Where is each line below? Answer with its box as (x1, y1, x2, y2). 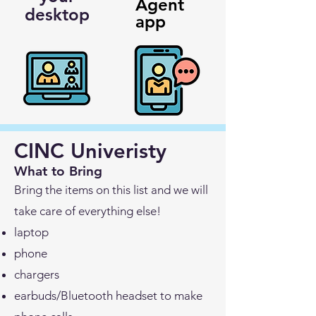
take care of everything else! (14, 204, 161, 218)
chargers (14, 267, 59, 281)
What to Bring (14, 163, 102, 179)
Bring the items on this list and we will (14, 183, 208, 197)
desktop (24, 4, 90, 25)
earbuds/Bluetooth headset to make (14, 288, 202, 303)
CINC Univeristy (14, 138, 166, 163)
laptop (14, 225, 49, 239)
